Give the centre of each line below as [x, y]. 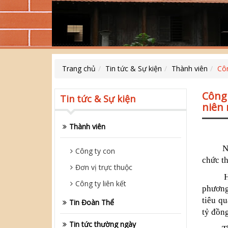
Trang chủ [79, 69]
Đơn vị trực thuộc [104, 167]
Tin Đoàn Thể [92, 203]
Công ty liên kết [101, 184]
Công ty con [95, 151]
